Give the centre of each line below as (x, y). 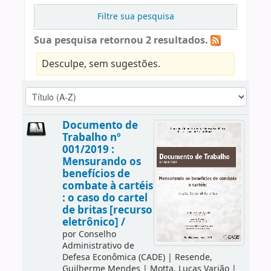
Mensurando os (101, 162)
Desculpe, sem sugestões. (101, 64)
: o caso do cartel (105, 198)
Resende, (193, 257)
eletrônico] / (93, 222)
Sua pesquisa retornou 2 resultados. (121, 40)
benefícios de (96, 174)
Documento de (100, 125)
